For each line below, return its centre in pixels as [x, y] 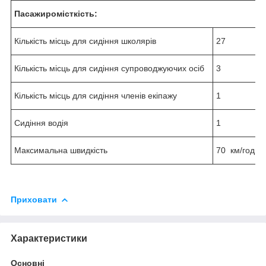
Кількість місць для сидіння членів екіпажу [96, 95]
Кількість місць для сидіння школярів [85, 41]
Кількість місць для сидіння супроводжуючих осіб [109, 68]
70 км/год [235, 150]
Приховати [34, 199]
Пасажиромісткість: [56, 13]
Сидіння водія [41, 123]
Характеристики [49, 238]
